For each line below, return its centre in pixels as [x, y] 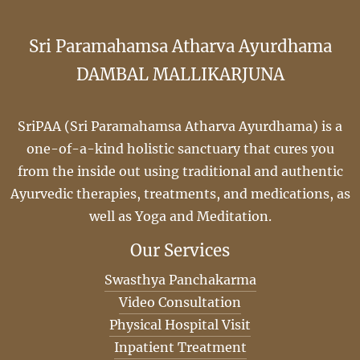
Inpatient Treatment [180, 348]
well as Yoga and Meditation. [180, 217]
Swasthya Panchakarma [180, 280]
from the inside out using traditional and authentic [180, 172]
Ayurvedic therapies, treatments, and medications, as [180, 194]
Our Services [180, 251]
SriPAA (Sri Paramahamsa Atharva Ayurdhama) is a [180, 127]
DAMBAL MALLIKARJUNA [180, 75]
